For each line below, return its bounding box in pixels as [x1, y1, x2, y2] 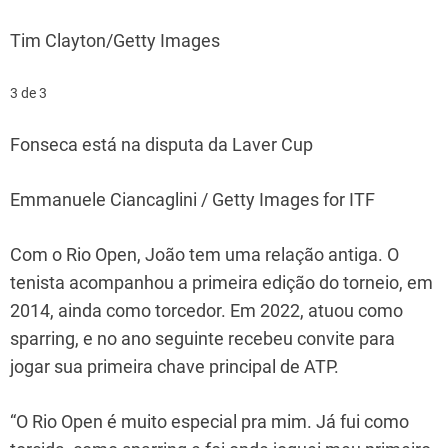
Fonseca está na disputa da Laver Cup [10, 133, 313, 155]
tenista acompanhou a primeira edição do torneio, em [10, 271, 433, 293]
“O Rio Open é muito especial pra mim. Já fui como [10, 410, 409, 432]
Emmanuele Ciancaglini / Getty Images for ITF [10, 188, 375, 210]
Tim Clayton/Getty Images [10, 29, 220, 51]
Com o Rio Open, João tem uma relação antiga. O [10, 243, 399, 265]
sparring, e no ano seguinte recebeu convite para [10, 327, 395, 349]
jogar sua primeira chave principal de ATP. [10, 355, 339, 377]
